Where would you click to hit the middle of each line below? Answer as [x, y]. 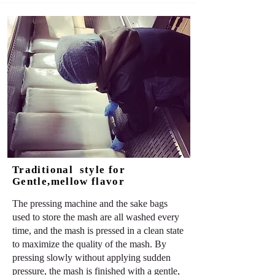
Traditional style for [69, 170]
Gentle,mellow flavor [70, 182]
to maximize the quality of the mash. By [89, 244]
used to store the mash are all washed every [96, 217]
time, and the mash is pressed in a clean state [98, 231]
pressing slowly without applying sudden [91, 258]
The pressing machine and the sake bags [90, 204]
